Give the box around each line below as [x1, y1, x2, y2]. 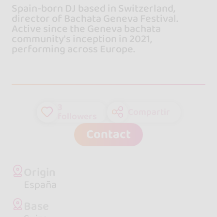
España [23, 177, 57, 193]
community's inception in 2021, [11, 31, 152, 47]
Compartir [128, 104, 170, 119]
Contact [86, 124, 131, 145]
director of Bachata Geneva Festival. [11, 10, 178, 27]
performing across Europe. [11, 41, 135, 57]
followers [57, 109, 97, 124]
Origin [23, 163, 56, 182]
